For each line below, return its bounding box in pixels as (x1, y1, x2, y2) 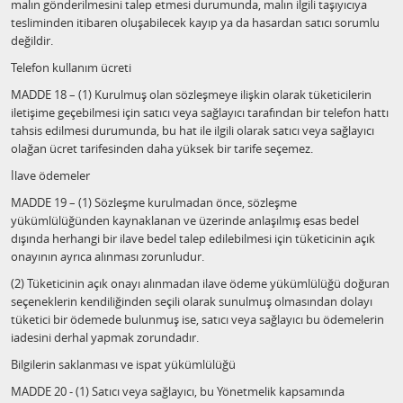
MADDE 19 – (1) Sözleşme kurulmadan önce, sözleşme (11, 194, 297, 210)
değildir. (11, 32, 53, 49)
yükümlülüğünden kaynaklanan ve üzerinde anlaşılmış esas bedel (11, 212, 359, 228)
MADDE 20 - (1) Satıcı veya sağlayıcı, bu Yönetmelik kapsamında (11, 383, 345, 399)
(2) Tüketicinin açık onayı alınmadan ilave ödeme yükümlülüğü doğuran (11, 275, 390, 291)
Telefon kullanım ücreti (11, 59, 131, 76)
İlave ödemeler (11, 167, 90, 184)
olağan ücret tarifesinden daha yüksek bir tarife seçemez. (11, 140, 313, 157)
